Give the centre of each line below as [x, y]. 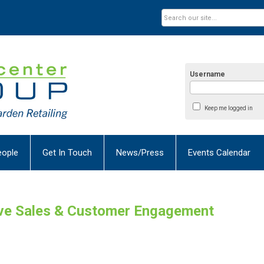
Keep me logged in [228, 108]
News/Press [140, 152]
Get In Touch [67, 152]
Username [208, 75]
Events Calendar [219, 152]
